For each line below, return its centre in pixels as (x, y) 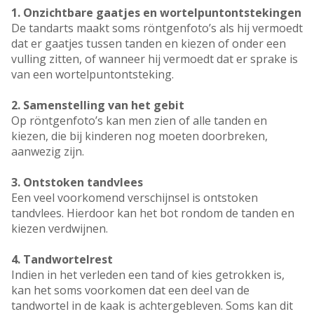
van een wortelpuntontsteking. (93, 75)
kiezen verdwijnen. (60, 229)
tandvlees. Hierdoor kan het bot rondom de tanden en (153, 213)
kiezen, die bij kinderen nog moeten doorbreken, (139, 136)
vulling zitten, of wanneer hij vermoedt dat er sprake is (155, 59)
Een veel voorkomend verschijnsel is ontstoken (135, 198)
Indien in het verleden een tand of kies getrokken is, (148, 275)
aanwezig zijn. (48, 152)
